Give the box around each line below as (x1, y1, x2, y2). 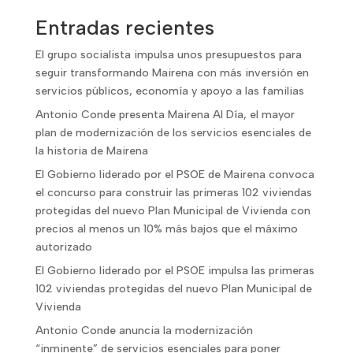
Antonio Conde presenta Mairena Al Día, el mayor (35, 108, 295, 121)
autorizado (35, 240, 92, 254)
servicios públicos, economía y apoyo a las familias (35, 84, 304, 98)
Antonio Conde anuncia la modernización (35, 324, 253, 337)
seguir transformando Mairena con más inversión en (35, 66, 309, 80)
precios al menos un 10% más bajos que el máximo (35, 222, 298, 236)
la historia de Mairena (35, 144, 148, 158)
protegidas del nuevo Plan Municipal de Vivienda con (35, 204, 310, 217)
